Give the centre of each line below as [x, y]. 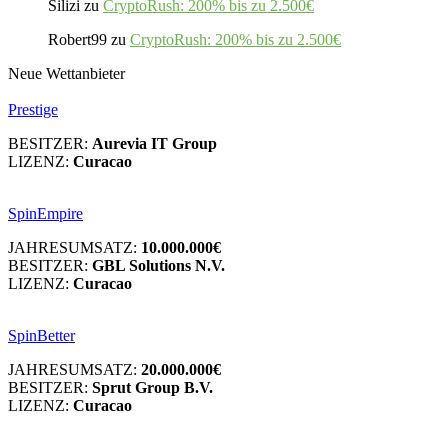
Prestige [33, 109]
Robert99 [77, 39]
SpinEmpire [45, 213]
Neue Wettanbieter [66, 73]
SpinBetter [41, 335]
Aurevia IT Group [154, 143]
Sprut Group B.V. [152, 387]
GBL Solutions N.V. [158, 265]
